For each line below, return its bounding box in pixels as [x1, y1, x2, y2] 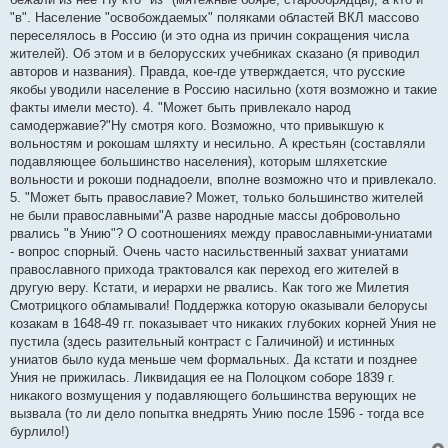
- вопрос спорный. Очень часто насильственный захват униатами [10, 244, 408, 259]
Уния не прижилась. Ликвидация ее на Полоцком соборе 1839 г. [10, 370, 395, 385]
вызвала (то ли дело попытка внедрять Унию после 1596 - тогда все [10, 406, 424, 421]
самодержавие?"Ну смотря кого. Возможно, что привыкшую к [10, 118, 384, 133]
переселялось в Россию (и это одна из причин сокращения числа [10, 28, 409, 43]
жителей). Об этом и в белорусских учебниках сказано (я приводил [10, 46, 420, 61]
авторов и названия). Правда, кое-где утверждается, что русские [10, 64, 405, 79]
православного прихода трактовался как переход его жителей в [10, 262, 399, 277]
